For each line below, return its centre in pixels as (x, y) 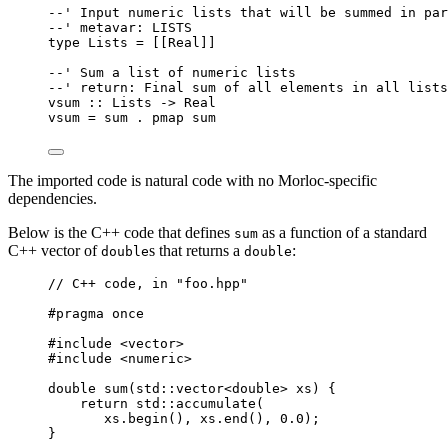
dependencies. (52, 199)
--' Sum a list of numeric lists (172, 73)
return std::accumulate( (172, 404)
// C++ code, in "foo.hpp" (148, 284)
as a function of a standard (342, 233)
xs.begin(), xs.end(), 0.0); (212, 419)
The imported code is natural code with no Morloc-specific (192, 181)
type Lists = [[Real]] (132, 43)
